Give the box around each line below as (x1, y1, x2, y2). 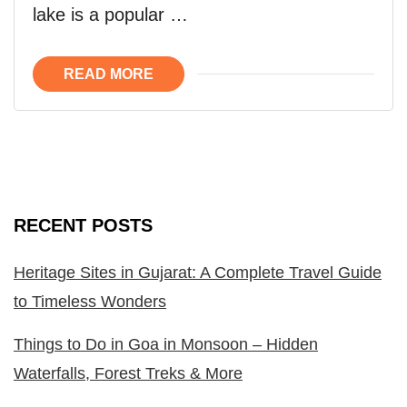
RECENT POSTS (14, 214, 153, 235)
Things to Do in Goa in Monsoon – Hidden (14, 334, 318, 353)
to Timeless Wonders (14, 292, 166, 311)
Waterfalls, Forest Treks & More (14, 363, 243, 382)
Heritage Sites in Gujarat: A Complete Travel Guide (14, 263, 382, 282)
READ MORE (64, 65, 154, 82)
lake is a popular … (33, 4, 188, 25)
